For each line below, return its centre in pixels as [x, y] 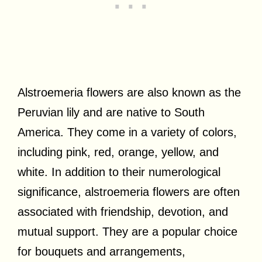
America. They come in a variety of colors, [127, 132]
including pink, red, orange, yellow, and [118, 152]
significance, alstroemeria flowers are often [129, 192]
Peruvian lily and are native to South [111, 112]
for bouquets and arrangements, [101, 251]
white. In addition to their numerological [119, 172]
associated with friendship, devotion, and [123, 211]
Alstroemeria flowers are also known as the [129, 92]
